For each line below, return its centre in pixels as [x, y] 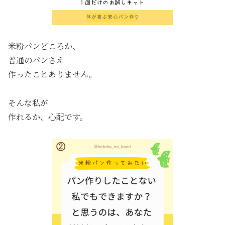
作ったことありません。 [52, 74]
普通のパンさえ [36, 60]
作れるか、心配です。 [48, 117]
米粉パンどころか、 [44, 46]
